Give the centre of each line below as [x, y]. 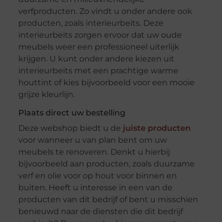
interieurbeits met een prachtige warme [98, 71]
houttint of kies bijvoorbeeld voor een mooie [106, 83]
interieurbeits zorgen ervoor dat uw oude [100, 35]
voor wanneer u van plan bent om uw [92, 140]
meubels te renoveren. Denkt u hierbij [94, 152]
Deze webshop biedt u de [70, 128]
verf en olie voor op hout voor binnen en [97, 176]
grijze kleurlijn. [46, 95]
